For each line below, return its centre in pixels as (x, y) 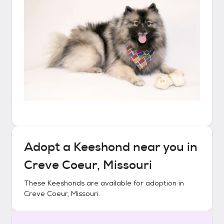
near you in (164, 147)
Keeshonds (66, 183)
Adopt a (49, 147)
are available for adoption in (134, 183)
